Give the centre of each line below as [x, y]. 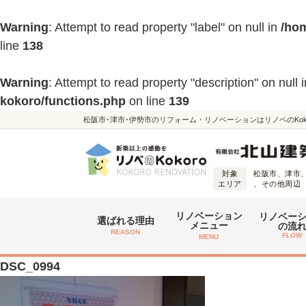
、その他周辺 [277, 184]
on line [147, 101]
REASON [125, 232]
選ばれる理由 [125, 221]
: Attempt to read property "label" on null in [165, 27]
